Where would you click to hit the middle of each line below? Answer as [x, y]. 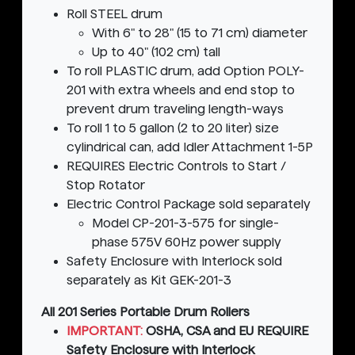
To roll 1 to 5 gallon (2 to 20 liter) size [173, 128]
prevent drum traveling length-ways [175, 109]
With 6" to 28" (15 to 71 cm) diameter [200, 33]
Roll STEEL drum [115, 14]
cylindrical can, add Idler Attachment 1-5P [190, 147]
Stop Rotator [106, 185]
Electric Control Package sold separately [189, 204]
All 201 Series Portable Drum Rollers [145, 312]
